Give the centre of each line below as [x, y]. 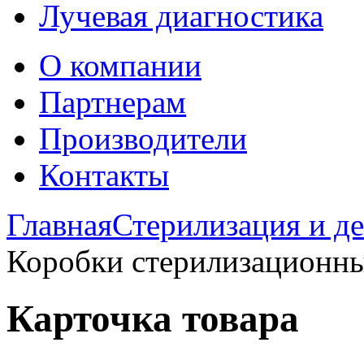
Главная [59, 225]
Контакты [104, 175]
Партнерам [113, 102]
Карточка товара [153, 319]
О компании [120, 65]
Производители [143, 139]
